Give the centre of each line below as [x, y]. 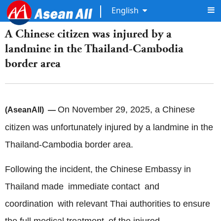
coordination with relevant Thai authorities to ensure [108, 204]
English [125, 11]
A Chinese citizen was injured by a [88, 34]
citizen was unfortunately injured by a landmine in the [109, 127]
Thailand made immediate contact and [82, 186]
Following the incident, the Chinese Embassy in [98, 169]
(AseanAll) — [31, 110]
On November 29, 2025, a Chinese [126, 110]
